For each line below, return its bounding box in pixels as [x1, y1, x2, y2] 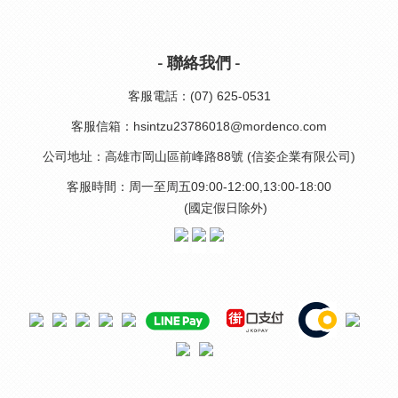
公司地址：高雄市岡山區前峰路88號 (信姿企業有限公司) [43, 149, 355, 163]
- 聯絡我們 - [157, 56, 241, 72]
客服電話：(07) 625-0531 [127, 89, 271, 103]
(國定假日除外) [131, 201, 267, 215]
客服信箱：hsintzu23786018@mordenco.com [71, 119, 327, 133]
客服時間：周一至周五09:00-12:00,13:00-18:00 [67, 179, 331, 194]
